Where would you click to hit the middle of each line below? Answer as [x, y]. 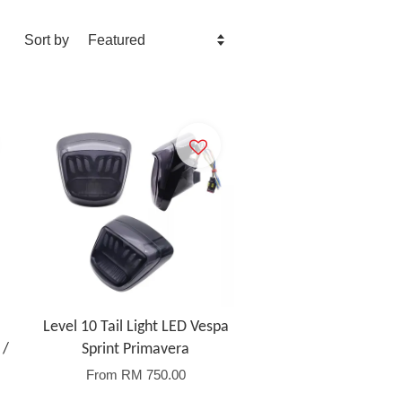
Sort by [47, 39]
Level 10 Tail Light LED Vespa [135, 327]
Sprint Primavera [135, 350]
